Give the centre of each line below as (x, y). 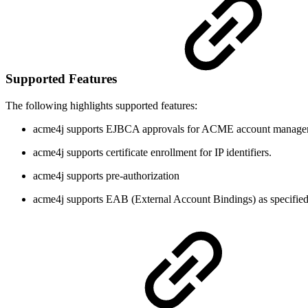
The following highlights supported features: (101, 105)
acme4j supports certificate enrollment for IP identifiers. (152, 152)
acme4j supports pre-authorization (106, 175)
